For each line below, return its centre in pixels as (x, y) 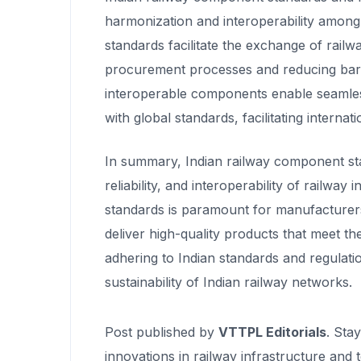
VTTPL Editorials (272, 332)
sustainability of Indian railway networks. (228, 282)
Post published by (162, 332)
